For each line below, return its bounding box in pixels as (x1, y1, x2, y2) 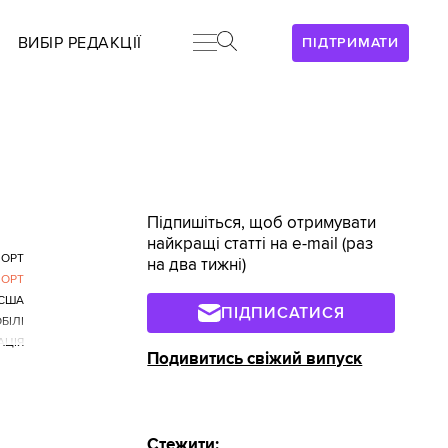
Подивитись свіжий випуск (147, 348, 363, 369)
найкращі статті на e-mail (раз (147, 234, 374, 254)
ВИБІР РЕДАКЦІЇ (17, 33, 142, 53)
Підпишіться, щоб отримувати (147, 213, 377, 233)
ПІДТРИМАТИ (302, 34, 399, 51)
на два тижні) (147, 255, 247, 275)
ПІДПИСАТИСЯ (221, 302, 345, 323)
